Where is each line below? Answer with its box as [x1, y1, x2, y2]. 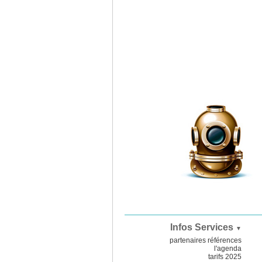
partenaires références [170, 236, 242, 244]
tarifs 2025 [208, 253, 242, 261]
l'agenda [214, 244, 242, 253]
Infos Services [170, 222, 236, 232]
